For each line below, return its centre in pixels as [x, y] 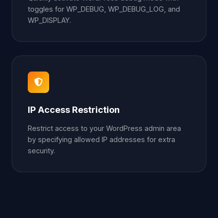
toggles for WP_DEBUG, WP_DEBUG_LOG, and [104, 9]
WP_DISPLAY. [49, 20]
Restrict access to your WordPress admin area [104, 128]
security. [41, 150]
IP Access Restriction [74, 109]
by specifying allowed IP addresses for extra [101, 139]
